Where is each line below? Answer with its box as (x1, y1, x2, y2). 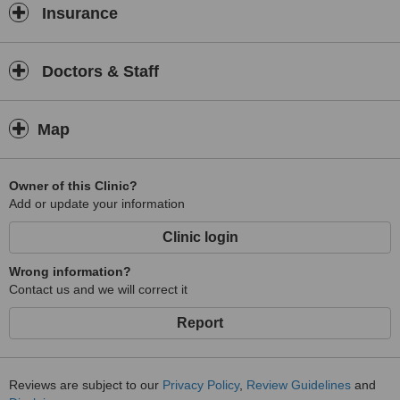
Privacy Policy (162, 378, 239, 392)
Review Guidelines (246, 378, 351, 392)
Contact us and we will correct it (9, 282, 187, 296)
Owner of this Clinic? (9, 179, 137, 193)
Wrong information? (9, 264, 131, 279)
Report (177, 315, 223, 330)
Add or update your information (9, 196, 185, 211)
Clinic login (162, 229, 238, 245)
